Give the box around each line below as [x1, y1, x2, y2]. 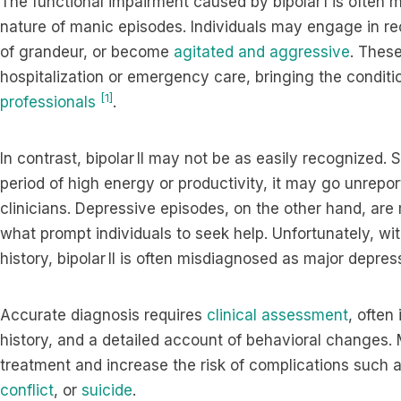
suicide [81, 381, 132, 399]
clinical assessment [207, 306, 348, 324]
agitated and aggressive [174, 43, 350, 61]
